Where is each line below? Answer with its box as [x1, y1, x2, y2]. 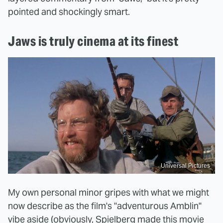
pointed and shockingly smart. [8, 6, 130, 18]
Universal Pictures [161, 162, 210, 169]
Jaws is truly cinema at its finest [8, 33, 178, 50]
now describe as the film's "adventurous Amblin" [8, 200, 202, 212]
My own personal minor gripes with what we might [8, 186, 209, 198]
